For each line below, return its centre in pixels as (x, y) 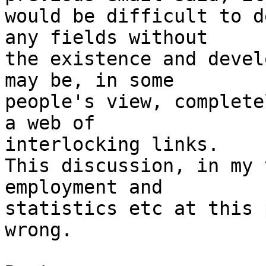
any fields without (106, 38)
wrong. (39, 230)
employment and (84, 187)
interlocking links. (112, 145)
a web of (50, 123)
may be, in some (89, 80)
